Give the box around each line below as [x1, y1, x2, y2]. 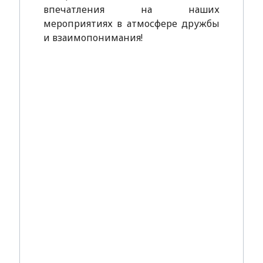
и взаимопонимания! [43, 31, 143, 44]
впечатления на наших [43, 3, 220, 16]
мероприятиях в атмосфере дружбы [43, 17, 220, 30]
